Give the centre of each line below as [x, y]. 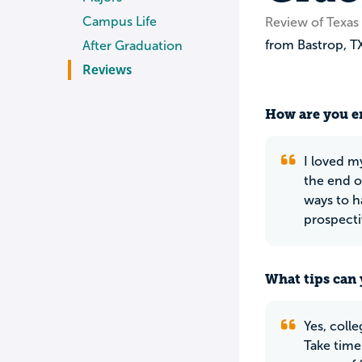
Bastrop [320, 44]
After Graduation [133, 45]
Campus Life [120, 21]
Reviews [107, 69]
